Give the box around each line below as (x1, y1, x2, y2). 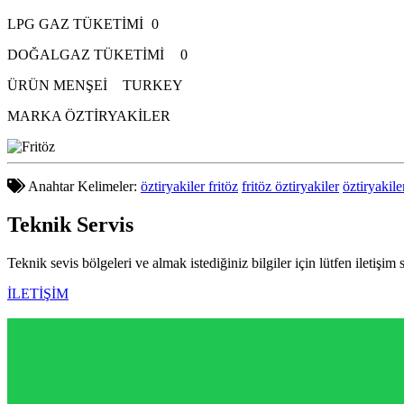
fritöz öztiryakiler (242, 178, 339, 194)
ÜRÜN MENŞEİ (7, 77, 107, 93)
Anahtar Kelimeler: (25, 178, 141, 194)
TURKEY (123, 77, 183, 93)
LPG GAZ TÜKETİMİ (7, 15, 143, 32)
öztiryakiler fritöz (141, 178, 238, 194)
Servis (77, 212, 133, 236)
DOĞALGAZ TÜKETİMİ (7, 46, 164, 62)
